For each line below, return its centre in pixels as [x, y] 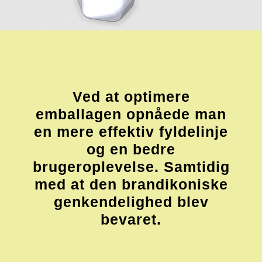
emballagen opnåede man [131, 114]
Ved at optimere [131, 96]
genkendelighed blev [131, 201]
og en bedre [131, 149]
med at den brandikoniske [131, 184]
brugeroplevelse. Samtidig [131, 166]
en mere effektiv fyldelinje [131, 131]
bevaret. [131, 219]
